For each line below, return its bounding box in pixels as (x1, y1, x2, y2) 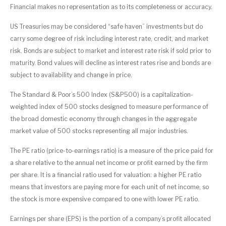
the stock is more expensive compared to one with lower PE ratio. (10, 195, 199, 203)
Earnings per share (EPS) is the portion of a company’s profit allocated (10, 214, 211, 222)
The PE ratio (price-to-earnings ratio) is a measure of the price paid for (10, 146, 213, 154)
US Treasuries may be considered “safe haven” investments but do (10, 22, 203, 30)
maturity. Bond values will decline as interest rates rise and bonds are (10, 59, 211, 67)
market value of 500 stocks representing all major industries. (10, 127, 188, 135)
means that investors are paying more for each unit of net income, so (10, 183, 209, 191)
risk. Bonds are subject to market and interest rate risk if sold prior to (10, 46, 211, 54)
